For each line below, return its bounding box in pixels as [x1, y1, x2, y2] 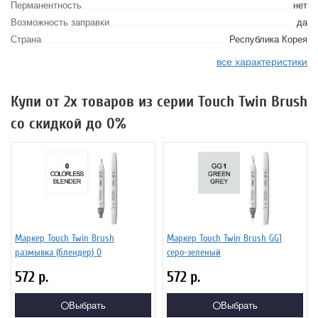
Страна [11, 32, 41, 45]
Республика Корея [229, 32, 307, 45]
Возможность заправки [11, 15, 109, 28]
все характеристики [216, 54, 307, 68]
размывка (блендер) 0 [15, 246, 102, 258]
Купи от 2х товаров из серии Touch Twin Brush [11, 92, 307, 111]
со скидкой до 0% [11, 114, 126, 133]
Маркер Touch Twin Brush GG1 [167, 232, 282, 244]
